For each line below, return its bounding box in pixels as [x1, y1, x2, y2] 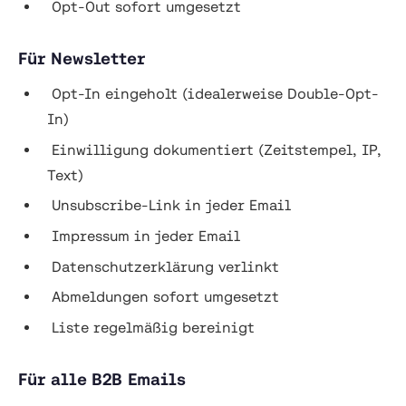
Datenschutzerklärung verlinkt [47, 257, 279, 275]
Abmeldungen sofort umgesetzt [47, 288, 279, 305]
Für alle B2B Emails [18, 369, 186, 389]
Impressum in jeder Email [47, 227, 240, 245]
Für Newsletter [18, 49, 146, 69]
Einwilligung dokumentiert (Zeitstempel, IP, [47, 140, 382, 158]
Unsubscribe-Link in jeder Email [47, 197, 291, 214]
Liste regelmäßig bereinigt [47, 318, 255, 335]
